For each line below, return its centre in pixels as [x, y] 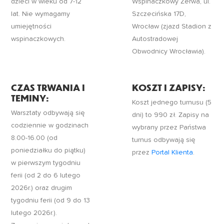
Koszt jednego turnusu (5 [172, 103]
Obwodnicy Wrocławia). [169, 52]
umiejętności [31, 27]
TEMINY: [30, 98]
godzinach [72, 126]
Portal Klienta [172, 153]
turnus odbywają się [164, 140]
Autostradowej [155, 39]
